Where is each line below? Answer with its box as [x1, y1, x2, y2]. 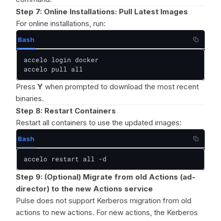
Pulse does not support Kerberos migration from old [16, 196, 191, 205]
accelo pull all [24, 65, 83, 74]
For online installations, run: [16, 19, 106, 28]
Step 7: [16, 7, 42, 16]
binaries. [16, 94, 44, 103]
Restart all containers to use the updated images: [16, 118, 182, 127]
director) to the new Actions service [16, 184, 153, 193]
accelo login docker [24, 55, 99, 64]
